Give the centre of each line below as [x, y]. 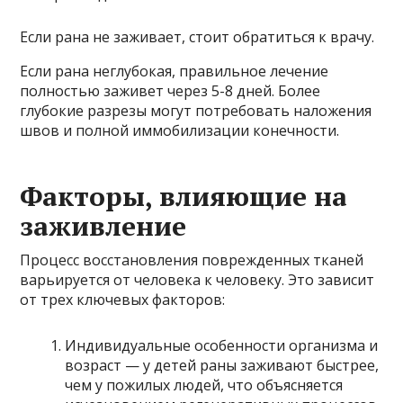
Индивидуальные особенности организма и [222, 345]
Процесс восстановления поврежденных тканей [192, 260]
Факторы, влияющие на [184, 196]
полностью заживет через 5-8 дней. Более [170, 90]
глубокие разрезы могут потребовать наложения [196, 110]
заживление [103, 225]
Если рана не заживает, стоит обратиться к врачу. [197, 36]
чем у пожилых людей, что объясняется [204, 385]
